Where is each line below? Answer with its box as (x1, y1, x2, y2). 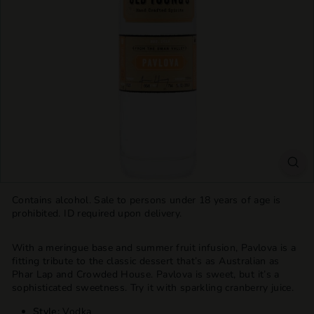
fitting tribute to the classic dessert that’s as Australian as (12, 254, 280, 268)
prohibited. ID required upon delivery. (12, 207, 182, 220)
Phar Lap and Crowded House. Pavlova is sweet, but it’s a (12, 268, 280, 281)
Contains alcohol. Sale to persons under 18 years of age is (12, 193, 281, 207)
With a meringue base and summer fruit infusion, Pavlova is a (12, 241, 296, 254)
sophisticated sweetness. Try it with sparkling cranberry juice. (12, 281, 294, 294)
